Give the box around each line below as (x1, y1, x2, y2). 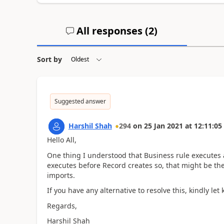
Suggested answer (54, 97, 106, 105)
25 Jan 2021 (143, 121, 183, 130)
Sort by (36, 54, 62, 64)
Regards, (46, 200, 77, 210)
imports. (46, 170, 75, 180)
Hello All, (46, 135, 76, 144)
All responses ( (74, 24, 149, 37)
